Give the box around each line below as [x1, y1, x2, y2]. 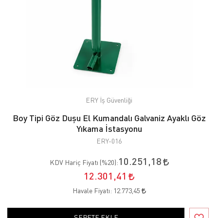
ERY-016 [96, 136, 122, 145]
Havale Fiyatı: [72, 186, 113, 195]
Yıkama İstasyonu [76, 123, 142, 134]
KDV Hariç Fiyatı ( [49, 158, 102, 166]
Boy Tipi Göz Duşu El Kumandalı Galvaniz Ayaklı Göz [12, 112, 206, 123]
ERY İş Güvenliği [86, 95, 132, 104]
